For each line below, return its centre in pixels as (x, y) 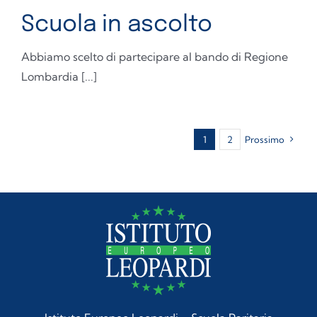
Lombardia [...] (59, 76)
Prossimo (265, 139)
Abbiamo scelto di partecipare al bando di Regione (155, 57)
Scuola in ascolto (117, 25)
